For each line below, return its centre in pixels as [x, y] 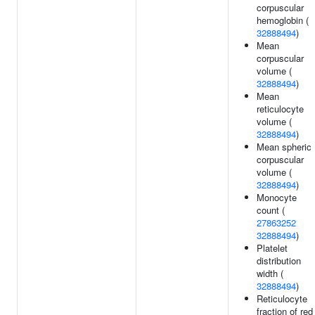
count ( [271, 210]
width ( [270, 273]
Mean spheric [284, 147]
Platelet [272, 248]
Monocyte [277, 197]
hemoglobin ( [283, 20]
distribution [279, 261]
